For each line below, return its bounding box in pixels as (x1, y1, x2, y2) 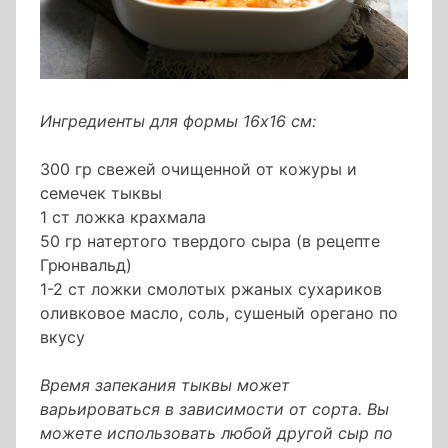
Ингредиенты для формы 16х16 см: (40, 111, 316, 132)
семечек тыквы (40, 183, 162, 204)
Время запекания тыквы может (40, 375, 290, 396)
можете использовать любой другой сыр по (40, 423, 393, 444)
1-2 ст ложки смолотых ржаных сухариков (40, 279, 382, 300)
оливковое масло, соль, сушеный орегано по (40, 303, 398, 324)
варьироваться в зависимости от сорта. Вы (40, 399, 389, 420)
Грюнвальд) (40, 255, 132, 276)
